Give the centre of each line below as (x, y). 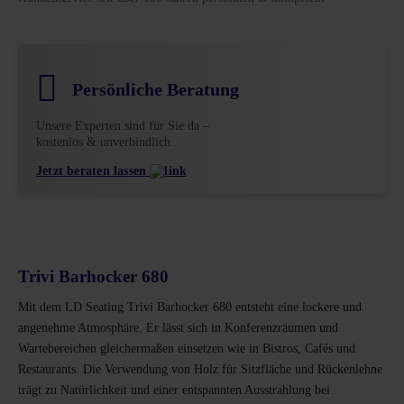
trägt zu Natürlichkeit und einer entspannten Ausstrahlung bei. (176, 390)
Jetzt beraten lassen (93, 170)
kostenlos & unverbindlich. (105, 142)
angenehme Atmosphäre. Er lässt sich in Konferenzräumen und (178, 328)
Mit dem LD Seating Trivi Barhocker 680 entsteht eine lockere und (190, 308)
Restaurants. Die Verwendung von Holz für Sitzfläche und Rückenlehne (200, 370)
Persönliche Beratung (156, 90)
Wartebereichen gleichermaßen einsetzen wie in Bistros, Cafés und (187, 349)
